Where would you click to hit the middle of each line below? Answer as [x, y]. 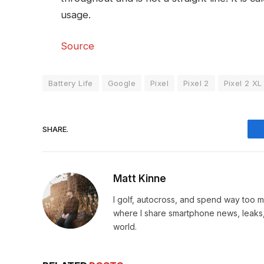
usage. [76, 14]
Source [77, 46]
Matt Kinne [140, 179]
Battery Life [71, 83]
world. [125, 227]
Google [122, 83]
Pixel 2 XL [243, 83]
